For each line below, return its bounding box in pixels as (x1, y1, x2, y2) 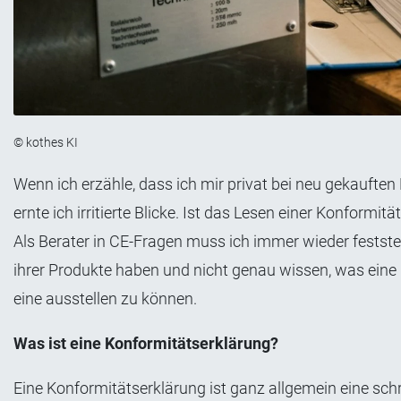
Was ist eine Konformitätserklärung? (13, 333, 278, 353)
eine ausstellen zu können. (13, 288, 197, 308)
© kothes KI (13, 134, 78, 149)
